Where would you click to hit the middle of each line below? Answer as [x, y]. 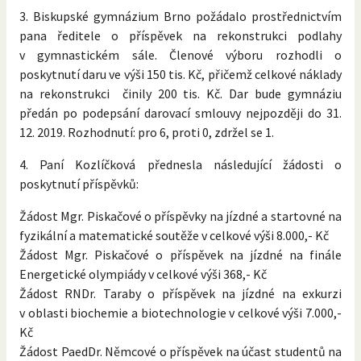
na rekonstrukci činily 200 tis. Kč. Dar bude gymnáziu [180, 93]
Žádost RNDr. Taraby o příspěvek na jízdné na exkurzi [180, 293]
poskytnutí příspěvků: [79, 183]
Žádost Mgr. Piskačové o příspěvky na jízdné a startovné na [180, 216]
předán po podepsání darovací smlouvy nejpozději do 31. [180, 112]
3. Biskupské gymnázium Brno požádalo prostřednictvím [180, 16]
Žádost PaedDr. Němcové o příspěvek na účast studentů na [180, 351]
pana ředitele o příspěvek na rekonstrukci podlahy [180, 35]
